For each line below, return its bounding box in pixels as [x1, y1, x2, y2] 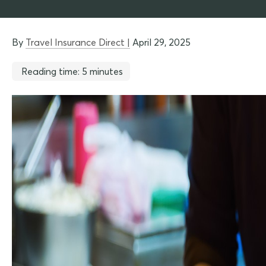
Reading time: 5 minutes [21, 65, 123, 77]
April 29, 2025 [130, 36, 191, 48]
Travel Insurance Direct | [26, 36, 130, 48]
